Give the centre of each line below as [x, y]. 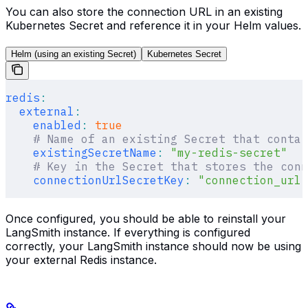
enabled [43, 125]
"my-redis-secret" [225, 153]
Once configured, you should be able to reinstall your [146, 219]
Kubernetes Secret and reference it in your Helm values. [153, 26]
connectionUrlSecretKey [95, 180]
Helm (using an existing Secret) [74, 54]
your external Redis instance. [81, 260]
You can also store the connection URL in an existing [144, 12]
